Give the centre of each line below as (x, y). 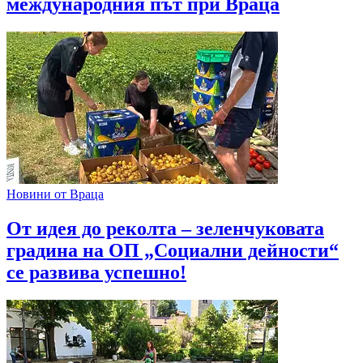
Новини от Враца (55, 194)
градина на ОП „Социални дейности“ (173, 251)
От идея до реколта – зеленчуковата (165, 229)
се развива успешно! (96, 273)
